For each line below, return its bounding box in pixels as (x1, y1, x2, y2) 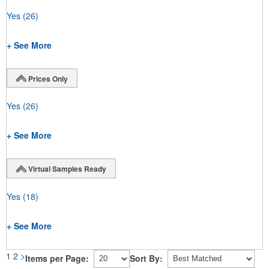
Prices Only (28, 73, 68, 84)
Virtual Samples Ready (28, 163, 106, 175)
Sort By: (130, 252, 163, 265)
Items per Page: (25, 252, 89, 265)
